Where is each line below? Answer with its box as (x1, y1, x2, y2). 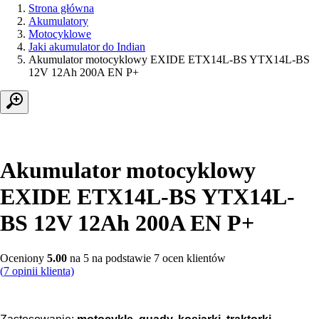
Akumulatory (28, 15, 88, 27)
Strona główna (28, 2, 94, 14)
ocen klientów (159, 251, 226, 264)
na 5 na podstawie (67, 251, 154, 264)
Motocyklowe (28, 28, 91, 40)
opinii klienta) (9, 264, 74, 277)
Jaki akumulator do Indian (28, 41, 145, 53)
